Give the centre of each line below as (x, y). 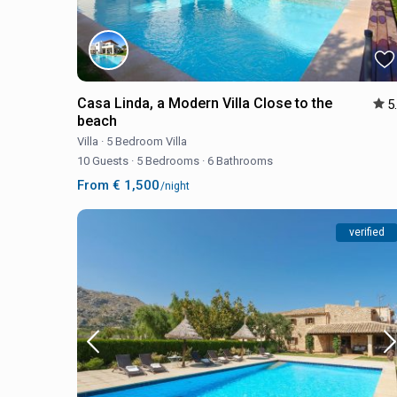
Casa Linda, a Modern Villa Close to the (205, 103)
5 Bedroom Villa (147, 141)
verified (367, 232)
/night (174, 186)
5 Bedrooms (168, 160)
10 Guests (104, 160)
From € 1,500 (118, 185)
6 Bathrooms (239, 160)
